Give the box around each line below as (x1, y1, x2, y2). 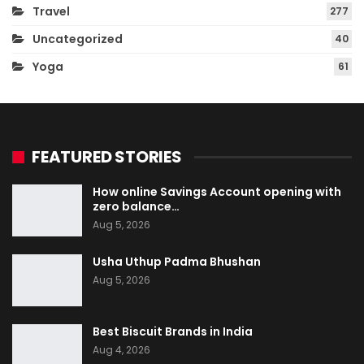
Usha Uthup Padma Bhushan (93, 253, 261, 270)
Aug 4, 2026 (93, 342, 150, 357)
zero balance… (93, 198, 180, 215)
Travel (32, 3, 70, 20)
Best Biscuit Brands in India (93, 323, 253, 340)
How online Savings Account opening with (93, 184, 341, 201)
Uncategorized (32, 31, 123, 48)
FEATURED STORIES (32, 145, 182, 169)
